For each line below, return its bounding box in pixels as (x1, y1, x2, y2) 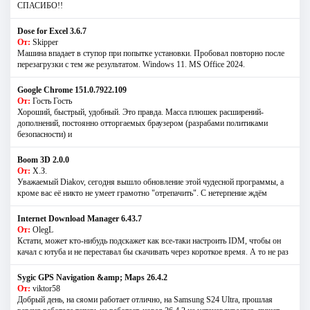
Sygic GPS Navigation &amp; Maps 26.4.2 (17, 272, 167, 282)
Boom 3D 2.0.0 (17, 154, 69, 165)
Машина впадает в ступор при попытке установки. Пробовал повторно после (17, 48, 284, 58)
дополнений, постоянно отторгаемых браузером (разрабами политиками (17, 118, 268, 128)
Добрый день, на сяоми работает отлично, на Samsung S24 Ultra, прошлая (17, 294, 273, 304)
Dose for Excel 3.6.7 (17, 26, 86, 36)
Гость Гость (33, 95, 72, 106)
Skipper (33, 37, 58, 47)
